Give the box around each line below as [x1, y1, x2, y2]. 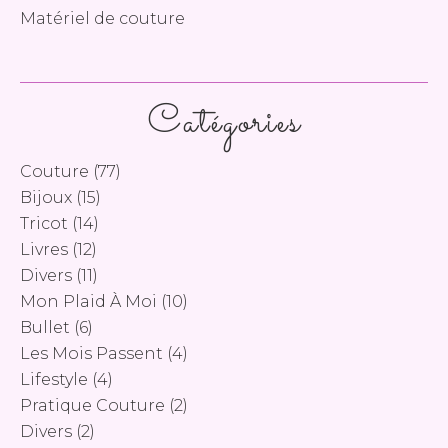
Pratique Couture [20, 396, 165, 415]
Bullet [20, 318, 70, 337]
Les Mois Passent [20, 344, 163, 363]
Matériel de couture [20, 9, 185, 28]
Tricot [20, 214, 68, 233]
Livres [20, 240, 68, 259]
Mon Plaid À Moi [20, 292, 157, 311]
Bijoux [20, 188, 72, 207]
